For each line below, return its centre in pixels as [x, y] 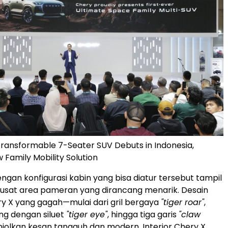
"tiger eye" [87, 214]
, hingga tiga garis [143, 214]
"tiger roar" [182, 202]
